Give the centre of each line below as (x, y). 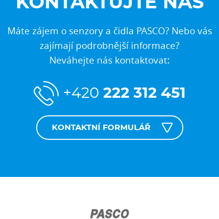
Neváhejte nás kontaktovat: (109, 60)
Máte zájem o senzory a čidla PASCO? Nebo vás (109, 30)
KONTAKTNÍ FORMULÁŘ (101, 128)
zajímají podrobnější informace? (109, 45)
